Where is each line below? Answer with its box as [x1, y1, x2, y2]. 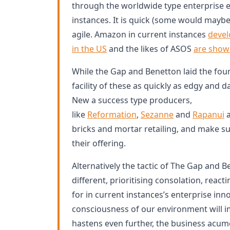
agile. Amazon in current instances [72, 29, 208, 40]
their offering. [72, 138, 126, 149]
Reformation [87, 109, 137, 120]
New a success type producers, [72, 94, 192, 106]
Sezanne [141, 109, 174, 120]
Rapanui [193, 109, 224, 120]
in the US [72, 43, 107, 54]
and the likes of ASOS [107, 43, 194, 54]
